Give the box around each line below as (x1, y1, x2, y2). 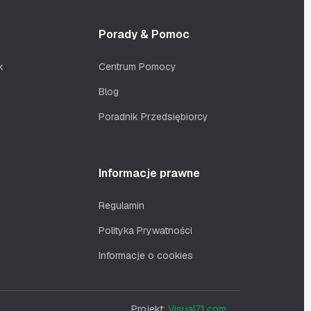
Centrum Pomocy (99, 60, 177, 73)
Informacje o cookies (99, 249, 194, 262)
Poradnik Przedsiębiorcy (99, 110, 209, 123)
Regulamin (99, 199, 145, 212)
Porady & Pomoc (99, 27, 190, 42)
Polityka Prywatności (99, 224, 193, 237)
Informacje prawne (99, 166, 201, 180)
